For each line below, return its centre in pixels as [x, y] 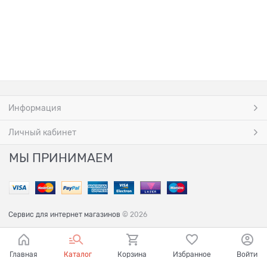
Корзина [132, 254]
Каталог [77, 254]
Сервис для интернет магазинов [64, 215]
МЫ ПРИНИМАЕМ [61, 158]
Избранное [192, 254]
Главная [24, 254]
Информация [35, 108]
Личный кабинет [42, 132]
